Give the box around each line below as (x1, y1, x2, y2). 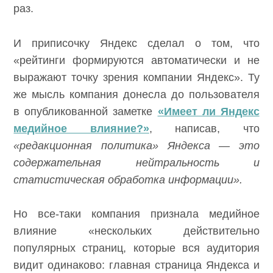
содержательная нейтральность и (13, 156, 260, 169)
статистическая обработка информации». (13, 173, 243, 186)
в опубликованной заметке (13, 105, 158, 118)
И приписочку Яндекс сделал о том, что (13, 37, 260, 49)
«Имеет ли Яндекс (157, 105, 260, 118)
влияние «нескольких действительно (13, 225, 260, 238)
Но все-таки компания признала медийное (13, 208, 260, 221)
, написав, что (149, 122, 260, 135)
